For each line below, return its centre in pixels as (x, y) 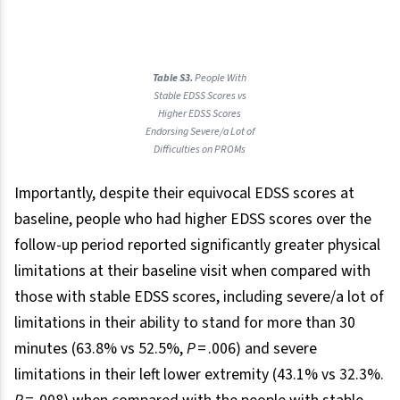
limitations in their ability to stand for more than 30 (185, 323)
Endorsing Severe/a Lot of (200, 132)
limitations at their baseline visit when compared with (192, 271)
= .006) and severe (256, 349)
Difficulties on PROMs (200, 150)
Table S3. (174, 79)
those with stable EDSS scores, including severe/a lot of (199, 297)
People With (221, 79)
